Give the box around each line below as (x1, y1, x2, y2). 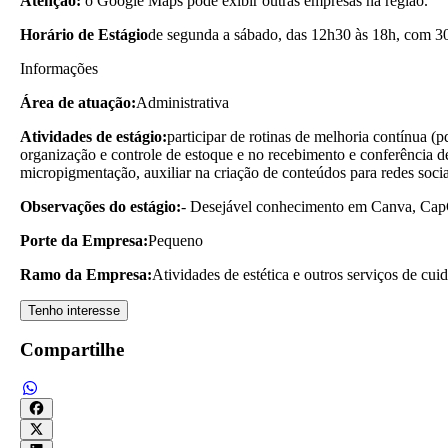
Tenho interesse (28, 302, 120, 318)
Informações (20, 59, 98, 77)
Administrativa (136, 93, 229, 111)
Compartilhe (20, 339, 124, 361)
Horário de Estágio (20, 25, 148, 43)
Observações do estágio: (20, 197, 181, 215)
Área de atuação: (20, 93, 136, 111)
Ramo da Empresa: (20, 265, 152, 283)
